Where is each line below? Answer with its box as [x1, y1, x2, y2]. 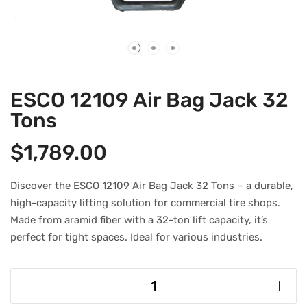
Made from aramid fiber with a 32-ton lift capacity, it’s [10, 214, 268, 226]
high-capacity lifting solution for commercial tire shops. [10, 197, 280, 209]
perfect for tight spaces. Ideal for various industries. [10, 231, 262, 243]
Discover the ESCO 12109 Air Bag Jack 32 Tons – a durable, [10, 180, 293, 192]
